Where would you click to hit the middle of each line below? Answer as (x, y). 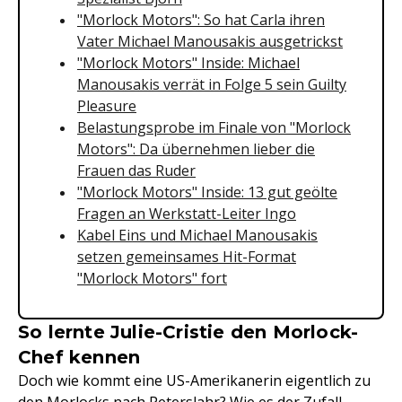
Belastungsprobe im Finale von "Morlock (214, 127)
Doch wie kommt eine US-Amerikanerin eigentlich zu (194, 380)
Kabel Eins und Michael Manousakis (197, 235)
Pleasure (107, 106)
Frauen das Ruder (136, 170)
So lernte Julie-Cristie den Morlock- (188, 332)
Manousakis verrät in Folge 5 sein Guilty (212, 84)
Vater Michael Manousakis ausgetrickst (210, 41)
